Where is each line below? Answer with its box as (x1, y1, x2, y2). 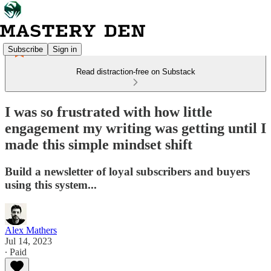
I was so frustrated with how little (5, 103, 212, 120)
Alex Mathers (5, 224, 57, 235)
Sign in (53, 44, 77, 54)
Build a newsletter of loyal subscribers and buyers (5, 165, 250, 178)
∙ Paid (5, 246, 27, 257)
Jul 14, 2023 (5, 235, 52, 246)
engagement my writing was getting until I (5, 120, 266, 136)
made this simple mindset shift (5, 136, 192, 152)
